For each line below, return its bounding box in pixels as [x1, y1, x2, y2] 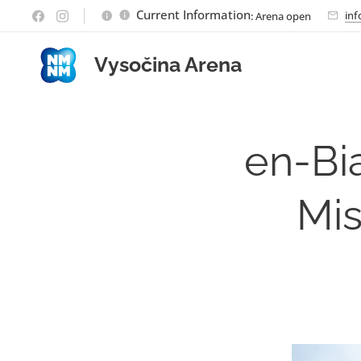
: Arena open [251, 8, 311, 23]
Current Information [136, 6, 251, 23]
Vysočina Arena [94, 52, 242, 77]
